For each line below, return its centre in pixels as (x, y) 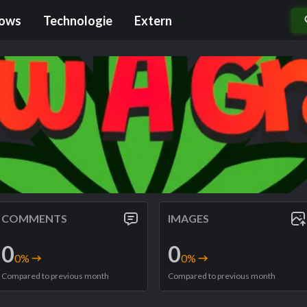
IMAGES (188, 218)
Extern (153, 20)
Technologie (78, 20)
